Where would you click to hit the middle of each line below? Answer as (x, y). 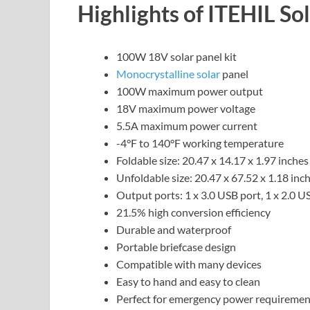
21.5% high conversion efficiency (193, 212)
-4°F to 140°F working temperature (200, 143)
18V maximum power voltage (186, 108)
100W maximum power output (190, 91)
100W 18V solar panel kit (176, 56)
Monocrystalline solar (168, 73)
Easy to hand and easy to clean (188, 281)
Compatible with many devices (189, 264)
